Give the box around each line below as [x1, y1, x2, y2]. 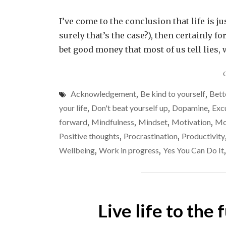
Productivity [182, 131, 225, 141]
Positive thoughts [59, 131, 120, 141]
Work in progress [99, 145, 159, 155]
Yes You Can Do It [163, 145, 224, 155]
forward [59, 117, 87, 127]
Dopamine [172, 103, 208, 112]
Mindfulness [91, 117, 134, 127]
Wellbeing [59, 145, 95, 155]
